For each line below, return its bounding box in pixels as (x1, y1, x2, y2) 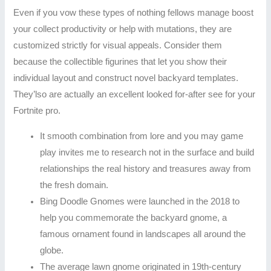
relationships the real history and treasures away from (40, 164, 252, 174)
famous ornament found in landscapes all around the (40, 229, 246, 240)
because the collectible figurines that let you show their (13, 57, 227, 67)
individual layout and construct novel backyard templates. (13, 73, 239, 83)
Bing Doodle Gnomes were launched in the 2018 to (40, 197, 240, 207)
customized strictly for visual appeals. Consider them (13, 41, 223, 51)
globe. (40, 246, 64, 256)
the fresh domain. (40, 180, 109, 191)
